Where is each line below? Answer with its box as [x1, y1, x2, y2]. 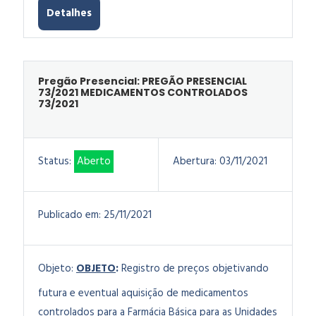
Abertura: [173, 153, 217, 170]
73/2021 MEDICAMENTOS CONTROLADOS [38, 85, 248, 99]
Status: [38, 153, 71, 170]
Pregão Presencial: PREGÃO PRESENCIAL [38, 74, 247, 88]
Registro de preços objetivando [121, 260, 269, 277]
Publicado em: [38, 207, 101, 224]
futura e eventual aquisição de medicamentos [38, 285, 248, 302]
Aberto [77, 153, 111, 170]
